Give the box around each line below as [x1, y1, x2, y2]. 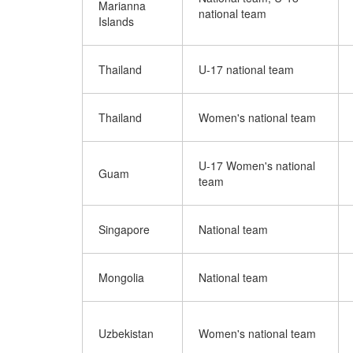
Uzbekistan [98, 325, 154, 341]
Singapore [98, 221, 150, 237]
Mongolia [98, 269, 144, 285]
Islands [98, 13, 134, 29]
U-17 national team [199, 61, 294, 77]
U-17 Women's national [199, 158, 315, 173]
